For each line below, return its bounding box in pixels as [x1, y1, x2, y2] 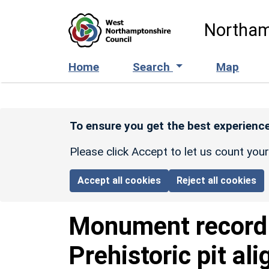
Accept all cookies [77, 174, 162, 186]
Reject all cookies [177, 174, 257, 186]
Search [133, 59, 173, 74]
